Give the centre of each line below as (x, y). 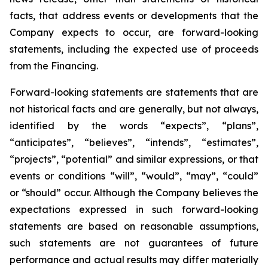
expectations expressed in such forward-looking (134, 210)
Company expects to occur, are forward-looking (134, 33)
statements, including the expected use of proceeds (134, 49)
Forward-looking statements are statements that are (134, 92)
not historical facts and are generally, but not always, (134, 109)
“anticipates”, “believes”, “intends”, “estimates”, (134, 143)
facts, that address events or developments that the (134, 16)
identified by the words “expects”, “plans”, (134, 126)
